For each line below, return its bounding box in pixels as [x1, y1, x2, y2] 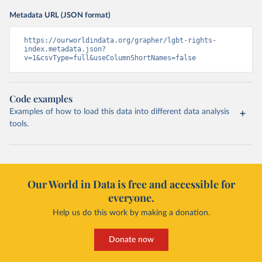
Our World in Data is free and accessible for [27, 177, 235, 191]
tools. [9, 120, 29, 128]
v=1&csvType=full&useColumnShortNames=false [24, 54, 196, 62]
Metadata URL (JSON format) [9, 11, 111, 19]
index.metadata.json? [24, 45, 106, 53]
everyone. [108, 191, 154, 205]
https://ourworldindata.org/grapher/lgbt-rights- [24, 36, 216, 44]
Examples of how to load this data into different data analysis [9, 108, 229, 116]
